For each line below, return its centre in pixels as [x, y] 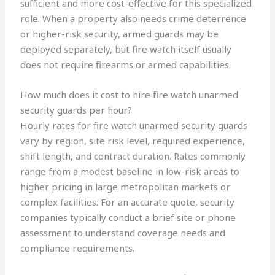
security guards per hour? [76, 110]
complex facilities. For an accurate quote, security [128, 202]
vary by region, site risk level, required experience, [133, 141]
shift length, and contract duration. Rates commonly [133, 156]
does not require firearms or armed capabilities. [126, 65]
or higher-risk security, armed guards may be [120, 34]
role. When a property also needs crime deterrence [134, 19]
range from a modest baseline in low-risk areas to [130, 172]
